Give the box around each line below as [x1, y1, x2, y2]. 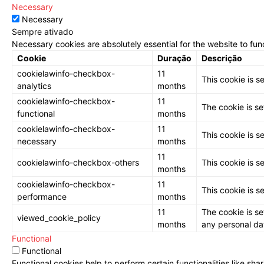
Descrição [202, 53, 242, 64]
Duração [157, 53, 192, 64]
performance [17, 192, 67, 202]
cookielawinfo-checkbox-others [17, 157, 139, 168]
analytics [17, 81, 51, 91]
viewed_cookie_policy [17, 213, 101, 223]
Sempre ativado [12, 27, 73, 37]
